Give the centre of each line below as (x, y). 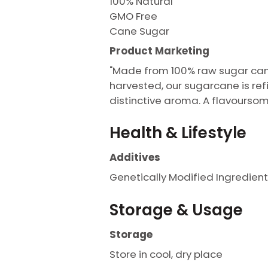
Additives (135, 158)
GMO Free (133, 16)
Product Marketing (159, 51)
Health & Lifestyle (178, 133)
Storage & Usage (176, 210)
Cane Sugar (139, 31)
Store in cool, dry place (166, 254)
